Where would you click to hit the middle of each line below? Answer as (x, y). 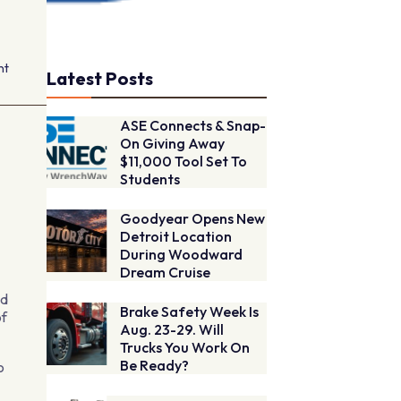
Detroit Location (176, 237)
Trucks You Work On (185, 348)
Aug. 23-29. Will (172, 330)
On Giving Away (173, 144)
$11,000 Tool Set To (184, 162)
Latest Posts (100, 79)
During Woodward (182, 255)
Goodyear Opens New (193, 219)
